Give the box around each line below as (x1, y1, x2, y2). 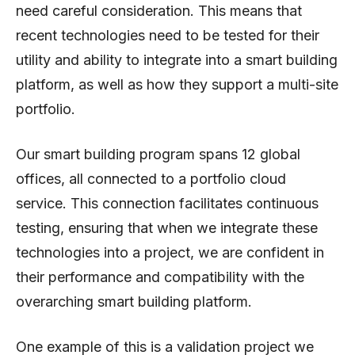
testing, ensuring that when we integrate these (16, 219, 318, 236)
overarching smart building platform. (16, 292, 252, 310)
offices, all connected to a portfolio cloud (16, 170, 286, 187)
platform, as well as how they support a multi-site (16, 75, 338, 93)
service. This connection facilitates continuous (16, 194, 319, 212)
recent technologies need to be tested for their (16, 26, 319, 44)
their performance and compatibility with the (16, 268, 304, 285)
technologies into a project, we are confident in (16, 243, 324, 261)
